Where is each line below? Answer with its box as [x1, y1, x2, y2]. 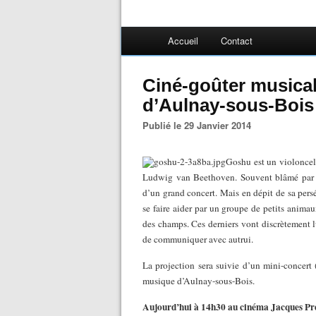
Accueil [168, 34, 198, 47]
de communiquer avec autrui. [142, 233, 253, 245]
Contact [221, 34, 253, 47]
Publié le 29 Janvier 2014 [149, 119, 251, 132]
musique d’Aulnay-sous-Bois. [142, 274, 255, 287]
